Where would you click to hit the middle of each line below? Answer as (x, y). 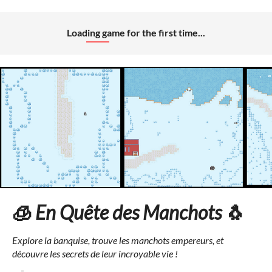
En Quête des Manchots (128, 212)
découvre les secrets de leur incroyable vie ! (95, 253)
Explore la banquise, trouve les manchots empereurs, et (118, 240)
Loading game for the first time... (136, 32)
